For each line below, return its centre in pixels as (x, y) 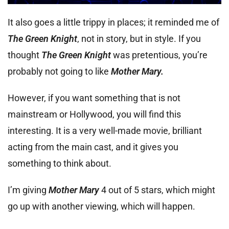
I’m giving (28, 190)
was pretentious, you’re (159, 55)
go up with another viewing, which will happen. (101, 206)
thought (25, 55)
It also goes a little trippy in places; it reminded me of (113, 22)
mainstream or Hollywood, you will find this (94, 114)
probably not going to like (59, 71)
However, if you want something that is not (94, 98)
